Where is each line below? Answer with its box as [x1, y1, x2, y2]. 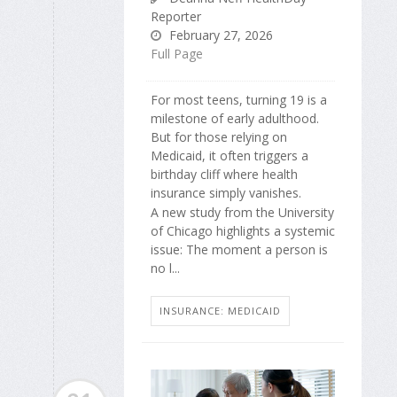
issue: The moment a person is [151, 240, 328, 258]
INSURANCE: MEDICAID [160, 304, 281, 318]
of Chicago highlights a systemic [151, 222, 335, 239]
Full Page [151, 44, 203, 62]
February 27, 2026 [166, 26, 273, 43]
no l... [151, 259, 180, 276]
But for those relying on [151, 128, 287, 145]
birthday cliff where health [151, 165, 298, 183]
